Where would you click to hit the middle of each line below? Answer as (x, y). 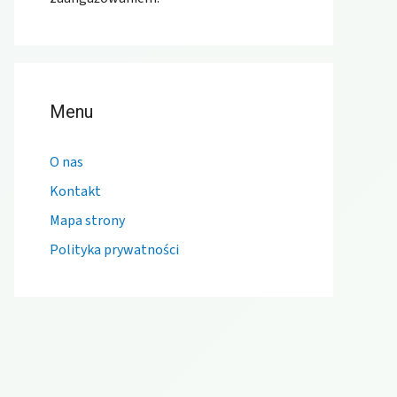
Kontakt (75, 191)
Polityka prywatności (114, 249)
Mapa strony (87, 220)
